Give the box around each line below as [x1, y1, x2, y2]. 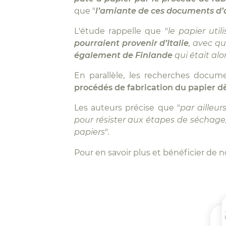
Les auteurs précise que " [74, 102, 180, 113]
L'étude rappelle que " [74, 26, 168, 36]
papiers [74, 127, 105, 137]
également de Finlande [74, 50, 173, 61]
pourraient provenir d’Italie [74, 38, 189, 48]
